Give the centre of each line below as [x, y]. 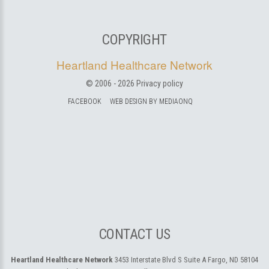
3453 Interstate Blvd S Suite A [159, 260]
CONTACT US [134, 234]
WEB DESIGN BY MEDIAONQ [151, 101]
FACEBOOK [85, 101]
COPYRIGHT [134, 40]
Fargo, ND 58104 [232, 260]
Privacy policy [160, 83]
